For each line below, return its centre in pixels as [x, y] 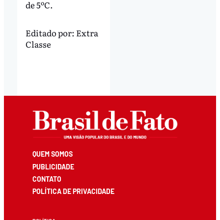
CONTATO [47, 179]
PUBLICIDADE [54, 166]
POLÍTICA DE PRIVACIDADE [74, 191]
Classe [38, 44]
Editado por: [51, 32]
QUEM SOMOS [53, 154]
